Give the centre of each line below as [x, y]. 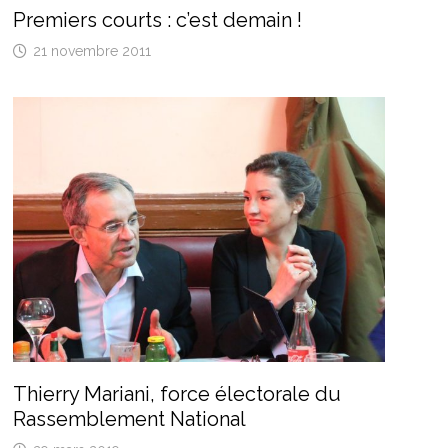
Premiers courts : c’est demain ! [157, 20]
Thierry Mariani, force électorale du [176, 394]
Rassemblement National [129, 419]
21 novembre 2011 [91, 51]
